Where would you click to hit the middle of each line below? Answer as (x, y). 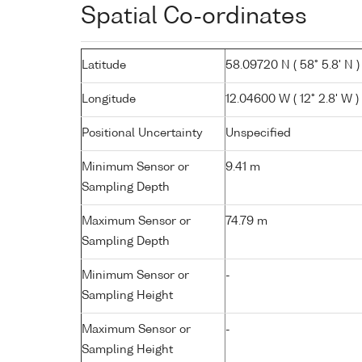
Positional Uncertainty (142, 133)
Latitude (104, 65)
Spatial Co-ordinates (194, 17)
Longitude (109, 99)
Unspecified (258, 133)
